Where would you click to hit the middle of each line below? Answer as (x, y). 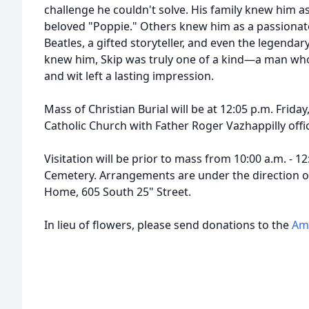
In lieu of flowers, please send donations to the (168, 225)
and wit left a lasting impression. (129, 76)
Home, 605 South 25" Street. (118, 192)
